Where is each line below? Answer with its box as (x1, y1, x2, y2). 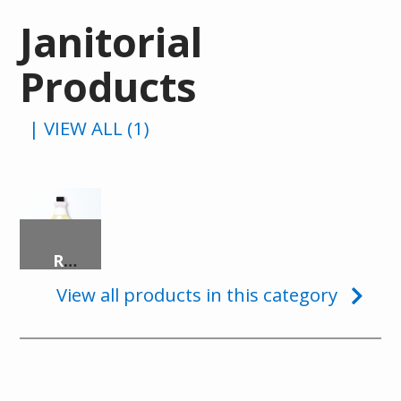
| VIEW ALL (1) (29, 115, 150, 141)
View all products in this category (55, 282, 337, 308)
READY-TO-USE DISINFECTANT (63, 250, 77, 272)
